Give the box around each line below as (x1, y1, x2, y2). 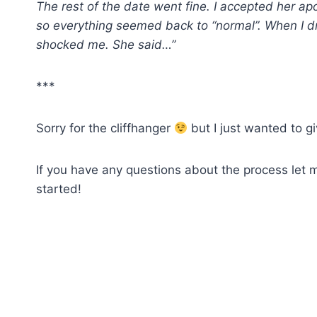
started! (36, 182, 81, 196)
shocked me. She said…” (36, 38, 175, 52)
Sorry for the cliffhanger (36, 121, 174, 135)
